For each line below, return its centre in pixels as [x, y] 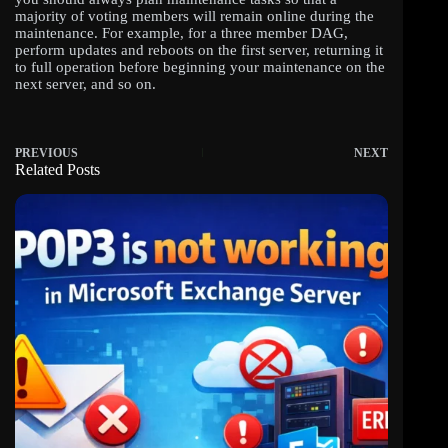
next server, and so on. [85, 84]
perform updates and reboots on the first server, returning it [199, 50]
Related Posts [57, 170]
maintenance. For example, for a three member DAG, [181, 33]
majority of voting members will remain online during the [194, 16]
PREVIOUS [46, 153]
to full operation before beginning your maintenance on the [200, 67]
